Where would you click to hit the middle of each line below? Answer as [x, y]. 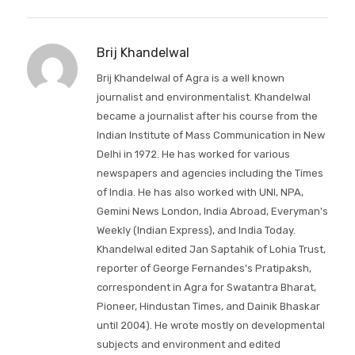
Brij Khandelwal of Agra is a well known [190, 78]
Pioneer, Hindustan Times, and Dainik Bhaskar [208, 306]
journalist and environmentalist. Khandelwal [203, 97]
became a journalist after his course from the [207, 116]
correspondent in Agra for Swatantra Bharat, [206, 287]
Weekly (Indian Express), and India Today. [196, 230]
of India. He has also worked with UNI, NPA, [200, 192]
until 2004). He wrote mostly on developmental [210, 325]
